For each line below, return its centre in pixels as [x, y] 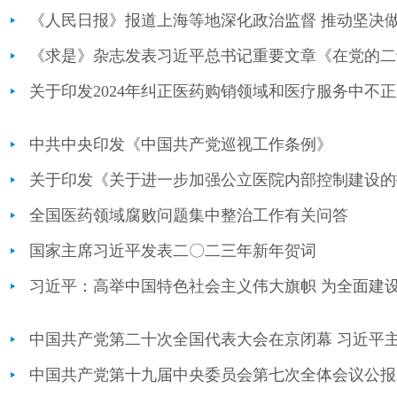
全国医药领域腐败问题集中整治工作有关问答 [189, 215]
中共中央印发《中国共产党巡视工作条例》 [181, 144]
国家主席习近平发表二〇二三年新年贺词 [173, 251]
